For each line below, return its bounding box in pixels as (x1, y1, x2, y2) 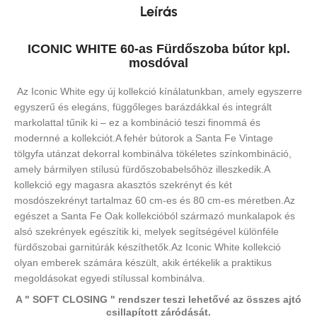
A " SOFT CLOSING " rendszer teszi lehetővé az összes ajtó (16, 294, 301, 306)
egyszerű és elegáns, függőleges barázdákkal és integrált (14, 101, 272, 113)
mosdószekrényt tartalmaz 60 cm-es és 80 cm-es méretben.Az (14, 195, 295, 207)
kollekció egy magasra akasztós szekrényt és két (14, 179, 232, 191)
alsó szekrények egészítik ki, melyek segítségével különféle (14, 226, 279, 238)
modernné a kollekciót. (14, 132, 115, 144)
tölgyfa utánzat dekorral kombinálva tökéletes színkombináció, (14, 148, 292, 160)
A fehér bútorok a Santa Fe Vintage (115, 132, 273, 144)
